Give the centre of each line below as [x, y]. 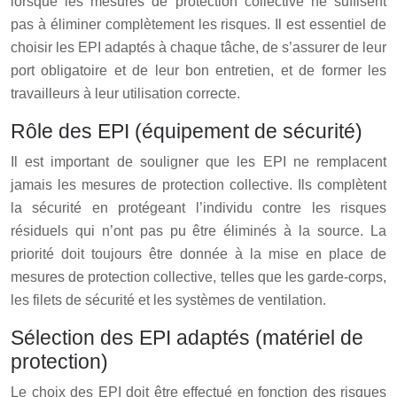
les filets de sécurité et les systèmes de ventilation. [168, 300]
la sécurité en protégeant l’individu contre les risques [198, 207]
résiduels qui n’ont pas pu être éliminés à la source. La [198, 230]
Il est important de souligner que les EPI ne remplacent [198, 161]
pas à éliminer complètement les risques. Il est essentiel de [198, 24]
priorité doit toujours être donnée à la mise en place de [198, 253]
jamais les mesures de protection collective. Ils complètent [198, 184]
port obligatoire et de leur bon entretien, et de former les [198, 70]
